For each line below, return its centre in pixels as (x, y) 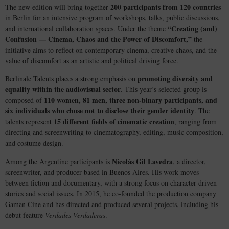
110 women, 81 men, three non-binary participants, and (131, 100)
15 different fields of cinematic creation (114, 122)
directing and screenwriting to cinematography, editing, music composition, (114, 132)
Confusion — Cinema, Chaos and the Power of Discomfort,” (98, 39)
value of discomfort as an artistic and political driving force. (92, 60)
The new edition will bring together (58, 7)
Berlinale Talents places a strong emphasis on (71, 79)
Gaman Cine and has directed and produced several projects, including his (112, 204)
